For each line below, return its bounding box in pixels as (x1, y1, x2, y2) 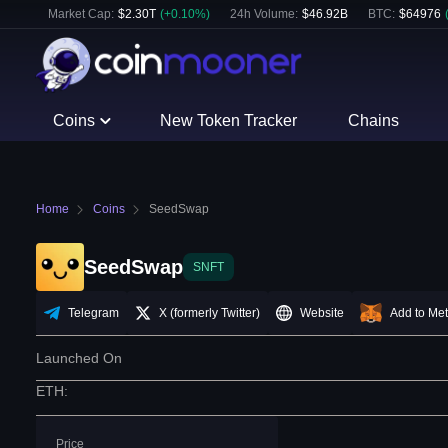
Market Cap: (48, 7, 114, 21)
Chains (347, 112, 399, 129)
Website (300, 306, 344, 321)
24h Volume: (230, 7, 298, 21)
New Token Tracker (160, 112, 298, 129)
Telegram (68, 306, 119, 321)
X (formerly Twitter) (159, 306, 260, 321)
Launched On (36, 350, 122, 367)
